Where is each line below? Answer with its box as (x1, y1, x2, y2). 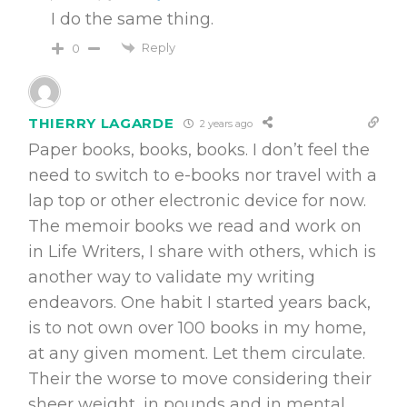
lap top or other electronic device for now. (28, 191, 366, 212)
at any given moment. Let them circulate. (28, 343, 365, 364)
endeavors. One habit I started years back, (28, 293, 371, 313)
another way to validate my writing (28, 267, 315, 288)
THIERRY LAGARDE (28, 114, 174, 132)
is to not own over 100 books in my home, (28, 318, 366, 339)
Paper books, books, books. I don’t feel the (28, 140, 370, 161)
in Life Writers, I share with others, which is (28, 242, 376, 263)
